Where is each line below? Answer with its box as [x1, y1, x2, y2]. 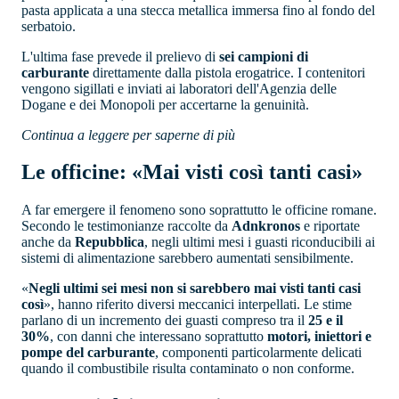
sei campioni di [219, 48, 308, 64]
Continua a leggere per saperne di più [21, 126, 235, 142]
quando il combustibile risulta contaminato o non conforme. [21, 361, 354, 377]
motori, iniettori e [267, 329, 371, 345]
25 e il [308, 313, 343, 329]
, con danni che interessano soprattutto [50, 329, 267, 345]
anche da [21, 234, 71, 250]
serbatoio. [21, 18, 76, 34]
